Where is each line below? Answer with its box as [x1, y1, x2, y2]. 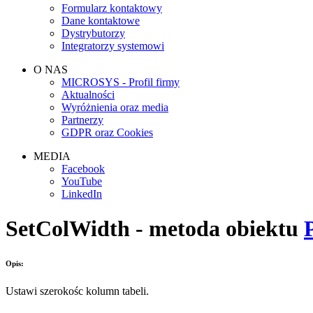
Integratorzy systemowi [61, 40, 164, 52]
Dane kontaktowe [61, 15, 140, 27]
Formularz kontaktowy [61, 2, 162, 15]
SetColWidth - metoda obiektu [6, 215, 304, 241]
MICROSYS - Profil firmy [61, 76, 180, 89]
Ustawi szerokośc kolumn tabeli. [6, 284, 149, 297]
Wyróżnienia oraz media [61, 101, 168, 114]
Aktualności [61, 89, 115, 101]
